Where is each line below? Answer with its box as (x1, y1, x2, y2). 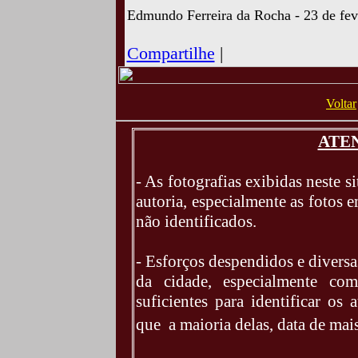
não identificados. (136, 212, 257, 231)
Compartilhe (126, 44, 215, 63)
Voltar (326, 97, 356, 110)
